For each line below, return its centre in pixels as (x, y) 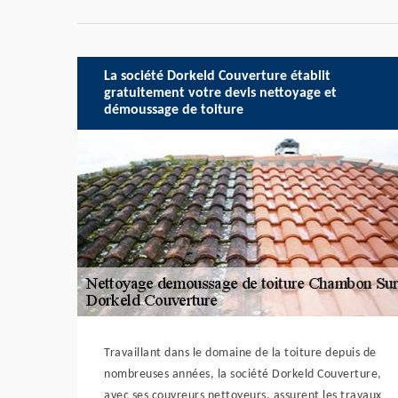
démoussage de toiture (174, 110)
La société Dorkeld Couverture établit (217, 76)
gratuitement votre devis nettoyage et (220, 93)
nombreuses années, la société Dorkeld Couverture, (243, 374)
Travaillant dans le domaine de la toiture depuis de (240, 353)
